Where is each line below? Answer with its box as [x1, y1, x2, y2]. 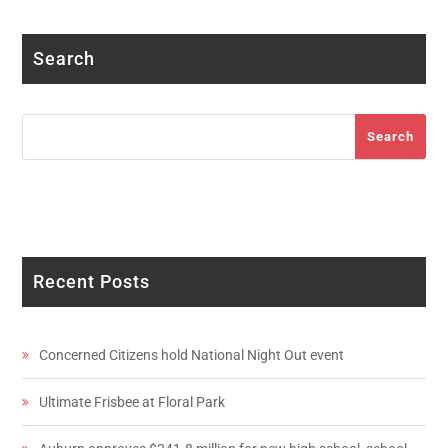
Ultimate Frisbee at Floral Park [39, 394, 226, 411]
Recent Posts [33, 271, 151, 293]
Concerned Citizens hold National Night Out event [39, 347, 345, 364]
